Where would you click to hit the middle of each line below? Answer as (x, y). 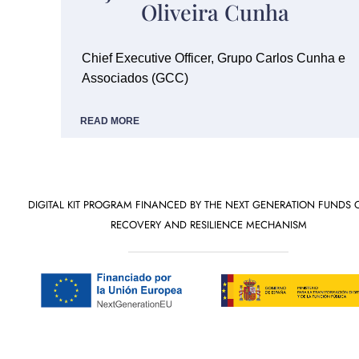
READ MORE (110, 121)
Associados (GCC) (135, 79)
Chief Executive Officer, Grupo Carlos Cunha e (214, 58)
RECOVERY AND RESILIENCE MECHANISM (208, 225)
